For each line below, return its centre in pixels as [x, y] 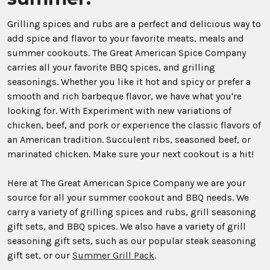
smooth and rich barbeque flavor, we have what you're [124, 96]
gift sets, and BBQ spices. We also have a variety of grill [127, 226]
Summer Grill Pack [113, 255]
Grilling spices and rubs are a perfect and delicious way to [134, 24]
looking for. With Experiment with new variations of [119, 110]
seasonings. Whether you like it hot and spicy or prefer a [129, 81]
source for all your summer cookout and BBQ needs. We [128, 197]
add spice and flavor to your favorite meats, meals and [126, 38]
